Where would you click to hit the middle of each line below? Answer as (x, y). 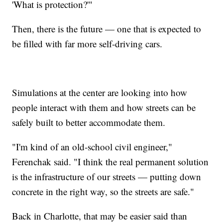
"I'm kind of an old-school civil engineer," (92, 146)
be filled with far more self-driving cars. (87, 43)
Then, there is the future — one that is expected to (107, 28)
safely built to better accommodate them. (89, 122)
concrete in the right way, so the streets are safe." (103, 191)
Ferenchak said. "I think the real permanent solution (111, 161)
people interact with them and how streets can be (104, 107)
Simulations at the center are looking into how (100, 92)
